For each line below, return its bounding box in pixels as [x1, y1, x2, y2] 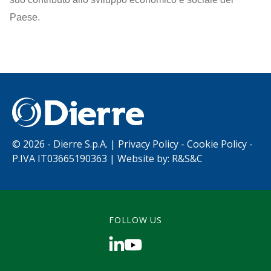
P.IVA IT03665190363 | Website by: [12, 152, 172, 166]
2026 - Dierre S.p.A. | [23, 137, 118, 151]
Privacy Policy [118, 137, 178, 151]
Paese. [10, 12, 40, 23]
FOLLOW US [109, 214, 162, 226]
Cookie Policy [187, 137, 247, 151]
